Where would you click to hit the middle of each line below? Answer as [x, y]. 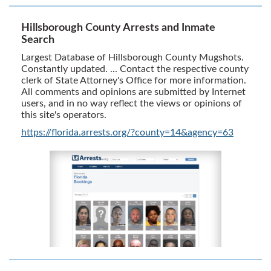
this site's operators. [64, 115]
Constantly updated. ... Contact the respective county [135, 69]
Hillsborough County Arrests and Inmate [118, 28]
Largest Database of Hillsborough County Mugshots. [132, 57]
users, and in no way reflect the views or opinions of [132, 103]
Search [38, 40]
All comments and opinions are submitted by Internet [133, 92]
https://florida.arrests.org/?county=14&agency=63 [127, 132]
